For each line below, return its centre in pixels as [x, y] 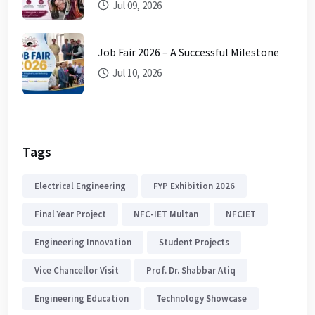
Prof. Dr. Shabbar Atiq [191, 271]
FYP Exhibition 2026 [194, 186]
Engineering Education [82, 299]
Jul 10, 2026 [136, 73]
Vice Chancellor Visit [77, 271]
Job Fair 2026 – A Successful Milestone [188, 52]
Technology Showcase [201, 299]
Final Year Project [70, 214]
